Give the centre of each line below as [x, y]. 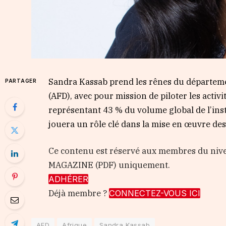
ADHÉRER [69, 179]
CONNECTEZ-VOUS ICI [155, 193]
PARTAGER [21, 80]
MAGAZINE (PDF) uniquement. [109, 165]
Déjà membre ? [79, 193]
